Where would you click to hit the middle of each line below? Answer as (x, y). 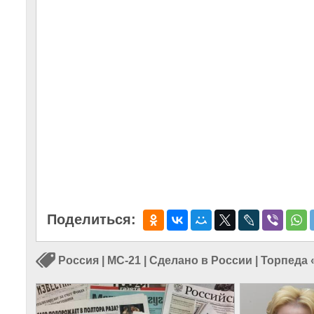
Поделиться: (91, 219)
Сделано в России (201, 261)
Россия (78, 261)
